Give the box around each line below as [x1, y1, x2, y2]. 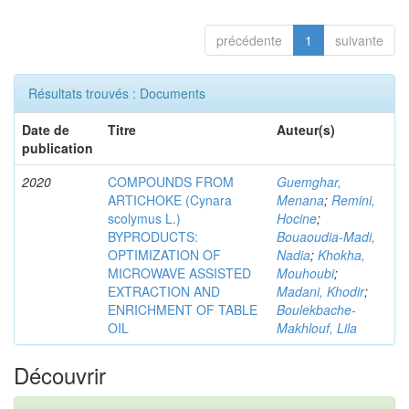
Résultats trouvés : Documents [28, 84, 205, 102]
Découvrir [14, 359, 106, 391]
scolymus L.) [108, 209, 181, 227]
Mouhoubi [277, 264, 334, 282]
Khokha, [318, 246, 365, 264]
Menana [277, 191, 324, 209]
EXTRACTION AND [108, 282, 220, 300]
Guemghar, [277, 173, 341, 191]
